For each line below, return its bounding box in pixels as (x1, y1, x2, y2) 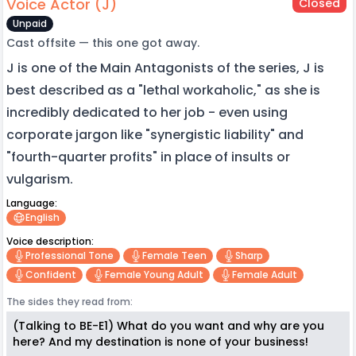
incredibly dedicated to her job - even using (6, 103, 288, 122)
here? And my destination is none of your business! (13, 333, 308, 350)
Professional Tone (25, 248, 114, 262)
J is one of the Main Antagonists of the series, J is (6, 58, 324, 77)
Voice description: (6, 234, 94, 248)
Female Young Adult (105, 267, 203, 281)
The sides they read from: (6, 294, 133, 308)
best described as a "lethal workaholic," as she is (6, 80, 320, 99)
